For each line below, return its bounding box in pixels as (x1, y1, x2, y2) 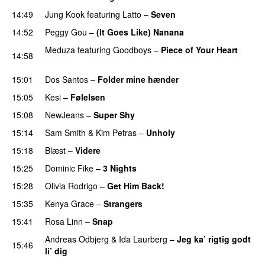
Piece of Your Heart (161, 43, 238, 56)
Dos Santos (45, 73, 88, 85)
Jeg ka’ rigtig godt (177, 232, 251, 245)
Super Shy (93, 108, 135, 121)
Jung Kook (45, 8, 85, 20)
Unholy (146, 126, 175, 138)
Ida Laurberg (119, 232, 167, 245)
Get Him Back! (107, 179, 164, 192)
